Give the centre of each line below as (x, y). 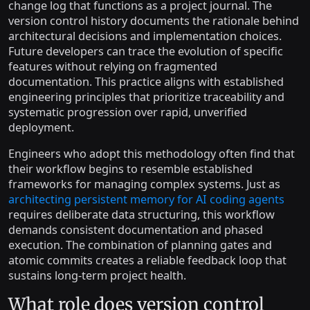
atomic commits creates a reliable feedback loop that (147, 260)
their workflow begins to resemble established (130, 169)
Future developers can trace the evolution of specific (146, 51)
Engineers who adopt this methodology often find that (152, 154)
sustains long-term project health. (97, 275)
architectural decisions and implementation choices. (145, 36)
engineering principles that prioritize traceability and (146, 97)
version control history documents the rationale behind (154, 21)
